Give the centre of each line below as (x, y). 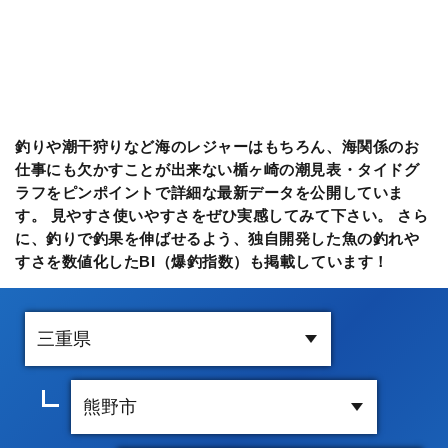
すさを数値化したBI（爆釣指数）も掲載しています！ (202, 261)
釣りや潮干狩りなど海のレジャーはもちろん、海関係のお (217, 146)
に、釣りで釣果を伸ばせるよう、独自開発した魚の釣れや (217, 238)
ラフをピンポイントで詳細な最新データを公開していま (209, 192)
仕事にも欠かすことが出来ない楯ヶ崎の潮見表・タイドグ (217, 169)
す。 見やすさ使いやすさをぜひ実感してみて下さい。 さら (222, 215)
